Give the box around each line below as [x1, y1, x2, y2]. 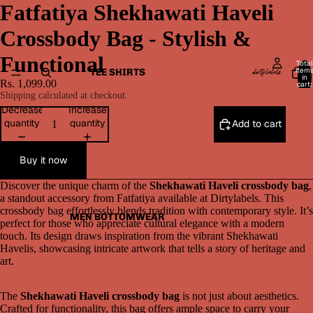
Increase [68, 103, 107, 116]
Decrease [1, 103, 44, 116]
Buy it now [20, 154, 67, 167]
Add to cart [232, 117, 282, 131]
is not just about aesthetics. [180, 290, 299, 303]
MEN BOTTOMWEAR [70, 211, 165, 223]
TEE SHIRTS [89, 66, 145, 78]
